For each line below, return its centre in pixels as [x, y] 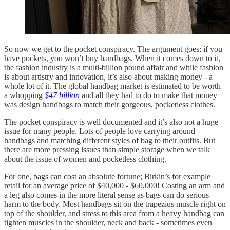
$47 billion [62, 95]
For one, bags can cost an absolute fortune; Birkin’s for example [107, 177]
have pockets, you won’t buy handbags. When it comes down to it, [112, 59]
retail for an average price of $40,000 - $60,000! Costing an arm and [114, 186]
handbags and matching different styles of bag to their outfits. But [110, 141]
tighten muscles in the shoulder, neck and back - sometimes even [108, 223]
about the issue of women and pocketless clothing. [86, 159]
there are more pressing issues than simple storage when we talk [107, 150]
